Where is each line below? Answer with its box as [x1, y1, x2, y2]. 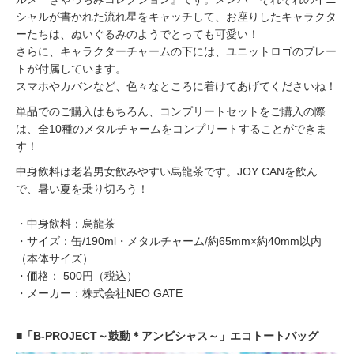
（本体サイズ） [16, 252, 93, 265]
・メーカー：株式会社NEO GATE [16, 287, 183, 300]
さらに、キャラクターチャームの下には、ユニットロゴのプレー [16, 45, 337, 58]
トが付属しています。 [16, 62, 126, 76]
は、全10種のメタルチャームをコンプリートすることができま [16, 122, 327, 136]
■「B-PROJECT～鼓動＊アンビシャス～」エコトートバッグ [16, 330, 318, 343]
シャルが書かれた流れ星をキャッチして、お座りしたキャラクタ [16, 10, 337, 24]
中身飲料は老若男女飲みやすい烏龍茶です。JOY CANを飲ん [16, 165, 318, 179]
